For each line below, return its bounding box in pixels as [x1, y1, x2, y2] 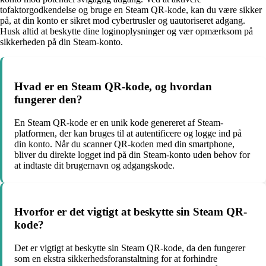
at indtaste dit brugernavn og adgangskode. [14, 160, 175, 170]
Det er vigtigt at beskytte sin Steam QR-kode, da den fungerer [14, 243, 245, 254]
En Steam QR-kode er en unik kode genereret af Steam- [14, 117, 223, 128]
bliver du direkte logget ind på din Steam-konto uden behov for [14, 149, 250, 160]
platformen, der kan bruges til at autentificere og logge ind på [14, 128, 242, 138]
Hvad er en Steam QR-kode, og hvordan [14, 80, 212, 93]
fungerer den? [14, 93, 83, 106]
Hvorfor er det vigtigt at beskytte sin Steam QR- [14, 205, 247, 218]
